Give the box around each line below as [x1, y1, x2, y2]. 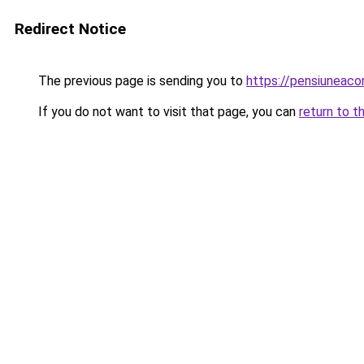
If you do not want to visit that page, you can [35, 104, 299, 119]
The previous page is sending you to [35, 73, 246, 89]
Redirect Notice [15, 19, 126, 38]
